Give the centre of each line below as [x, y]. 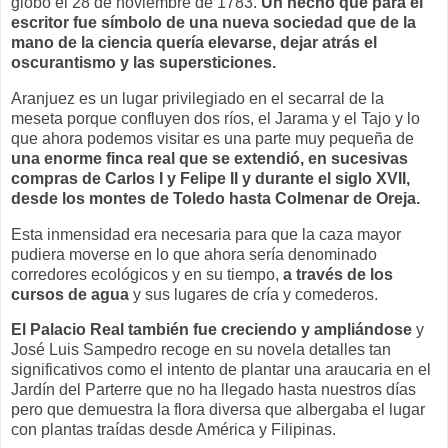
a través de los [336, 274]
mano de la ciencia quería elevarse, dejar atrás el [194, 42]
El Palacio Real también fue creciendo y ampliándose [211, 330]
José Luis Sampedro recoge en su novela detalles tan [201, 350]
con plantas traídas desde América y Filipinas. [173, 430]
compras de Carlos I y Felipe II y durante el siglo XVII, [210, 178]
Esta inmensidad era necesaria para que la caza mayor [206, 234]
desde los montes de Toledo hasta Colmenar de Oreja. [217, 198]
